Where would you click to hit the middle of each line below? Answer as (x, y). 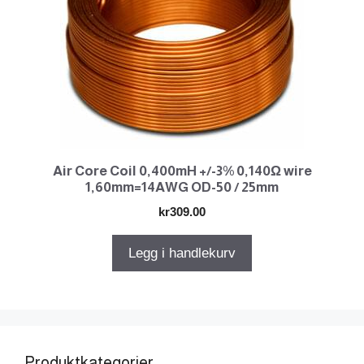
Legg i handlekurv (182, 253)
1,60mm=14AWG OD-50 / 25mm (182, 188)
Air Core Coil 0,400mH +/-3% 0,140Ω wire (182, 171)
